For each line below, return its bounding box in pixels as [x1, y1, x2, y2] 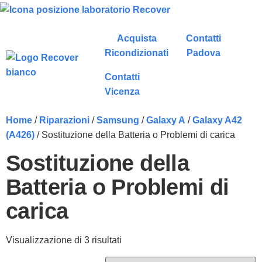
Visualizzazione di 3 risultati [6, 235, 122, 245]
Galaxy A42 [192, 115, 242, 125]
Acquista [116, 33, 157, 43]
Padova [187, 48, 221, 58]
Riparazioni [39, 115, 89, 125]
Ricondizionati [105, 48, 169, 58]
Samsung [96, 115, 139, 125]
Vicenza [105, 87, 140, 96]
